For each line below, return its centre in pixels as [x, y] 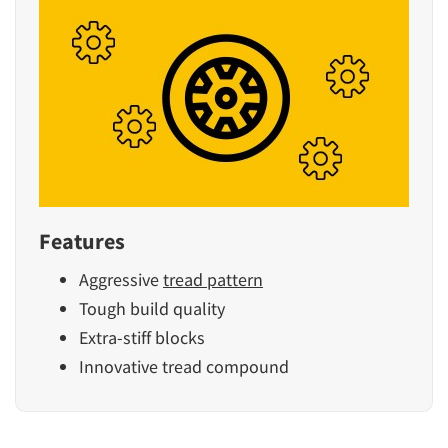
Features [82, 240]
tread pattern [213, 279]
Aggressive [121, 279]
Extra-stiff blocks [142, 337]
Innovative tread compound [184, 366]
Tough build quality [152, 308]
